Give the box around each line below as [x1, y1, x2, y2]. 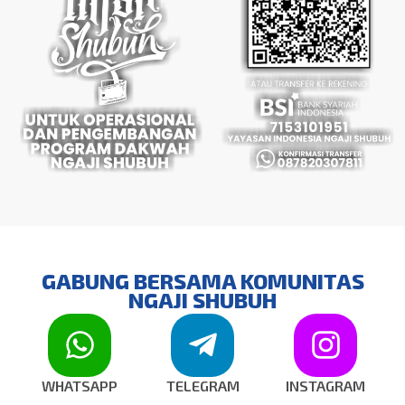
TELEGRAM [165, 376, 240, 394]
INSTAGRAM [286, 376, 365, 394]
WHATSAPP [42, 376, 118, 394]
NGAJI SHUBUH [128, 286, 277, 313]
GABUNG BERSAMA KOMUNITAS [41, 267, 364, 294]
